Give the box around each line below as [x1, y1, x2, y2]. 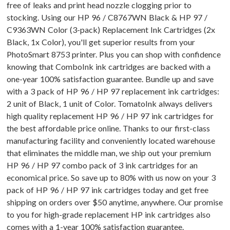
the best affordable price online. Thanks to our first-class [7, 123, 210, 133]
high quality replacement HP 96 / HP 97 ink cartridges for [7, 111, 214, 121]
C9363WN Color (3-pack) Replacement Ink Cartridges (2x [7, 25, 215, 35]
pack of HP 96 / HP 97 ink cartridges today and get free [7, 185, 208, 195]
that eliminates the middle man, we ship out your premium [7, 148, 211, 158]
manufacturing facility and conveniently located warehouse [7, 136, 215, 146]
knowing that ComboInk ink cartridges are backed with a [7, 62, 210, 72]
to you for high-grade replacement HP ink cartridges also [7, 209, 210, 220]
